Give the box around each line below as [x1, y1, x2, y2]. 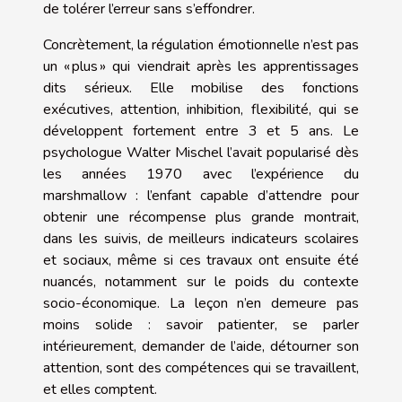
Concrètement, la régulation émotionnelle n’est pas [43, 34, 359, 55]
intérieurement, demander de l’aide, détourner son [43, 336, 359, 356]
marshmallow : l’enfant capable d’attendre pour [43, 185, 359, 205]
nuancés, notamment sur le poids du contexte [43, 271, 359, 292]
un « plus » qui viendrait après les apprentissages [43, 56, 359, 76]
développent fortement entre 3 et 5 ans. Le [43, 120, 359, 141]
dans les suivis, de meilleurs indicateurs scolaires [43, 228, 359, 249]
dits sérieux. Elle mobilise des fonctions [43, 77, 359, 98]
